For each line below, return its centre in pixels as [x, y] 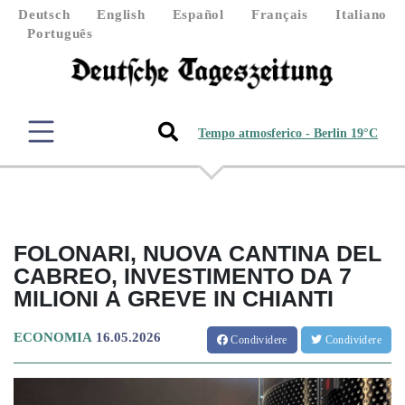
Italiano [361, 14]
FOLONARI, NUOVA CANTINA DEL [198, 253]
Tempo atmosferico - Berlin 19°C [288, 134]
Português [60, 33]
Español [198, 14]
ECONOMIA [53, 337]
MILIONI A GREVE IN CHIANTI [174, 298]
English [121, 14]
